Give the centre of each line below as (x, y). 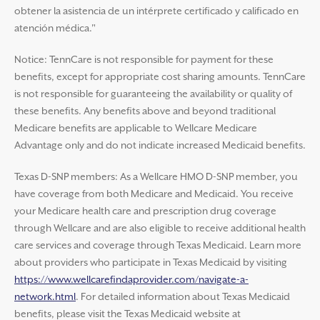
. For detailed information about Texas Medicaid (183, 297)
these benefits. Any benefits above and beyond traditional (145, 112)
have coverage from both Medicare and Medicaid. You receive (154, 195)
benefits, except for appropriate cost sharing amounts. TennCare (160, 77)
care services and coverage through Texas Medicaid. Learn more (158, 246)
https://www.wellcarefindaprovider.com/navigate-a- (131, 280)
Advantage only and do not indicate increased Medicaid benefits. (160, 146)
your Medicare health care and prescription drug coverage (145, 212)
